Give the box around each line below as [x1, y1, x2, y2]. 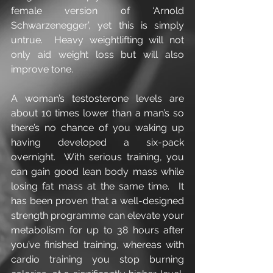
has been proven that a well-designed [11, 195, 184, 207]
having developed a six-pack [11, 136, 184, 148]
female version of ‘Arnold [11, 5, 184, 16]
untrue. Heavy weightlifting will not [11, 34, 184, 46]
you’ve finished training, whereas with [11, 239, 184, 250]
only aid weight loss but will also [11, 49, 184, 60]
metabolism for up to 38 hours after [11, 224, 184, 236]
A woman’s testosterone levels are [11, 93, 184, 104]
